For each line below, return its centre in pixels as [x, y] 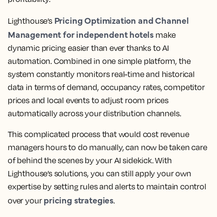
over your [26, 200]
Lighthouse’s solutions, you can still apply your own [100, 173]
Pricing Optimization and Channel [121, 20]
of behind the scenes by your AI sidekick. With [90, 160]
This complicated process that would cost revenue [99, 134]
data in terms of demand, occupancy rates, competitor [106, 87]
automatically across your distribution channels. [94, 113]
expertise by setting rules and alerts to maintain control [107, 186]
